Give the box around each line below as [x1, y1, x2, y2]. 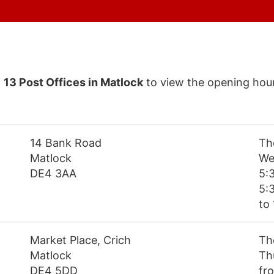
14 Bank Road [30, 136, 102, 150]
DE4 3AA [30, 167, 77, 180]
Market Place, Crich [30, 234, 131, 247]
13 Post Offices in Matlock [4, 76, 143, 89]
